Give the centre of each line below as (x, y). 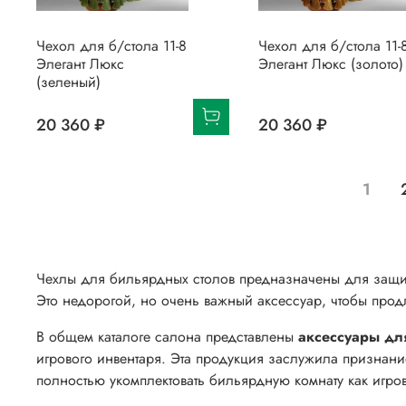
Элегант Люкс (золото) (330, 63)
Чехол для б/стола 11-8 (111, 45)
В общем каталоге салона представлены (165, 337)
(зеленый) (68, 82)
